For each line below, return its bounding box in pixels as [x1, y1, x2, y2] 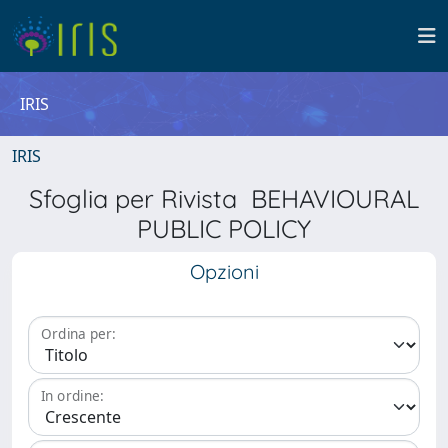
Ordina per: [41, 324, 116, 344]
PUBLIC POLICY [137, 213, 311, 244]
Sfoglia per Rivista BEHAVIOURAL [29, 183, 419, 214]
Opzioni [189, 259, 259, 284]
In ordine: [41, 386, 104, 406]
